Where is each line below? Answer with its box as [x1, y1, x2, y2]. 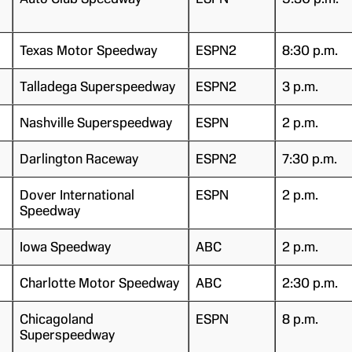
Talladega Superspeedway [19, 78, 175, 94]
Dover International [19, 186, 134, 203]
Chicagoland [19, 310, 93, 327]
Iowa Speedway [19, 238, 111, 255]
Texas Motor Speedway [19, 42, 157, 58]
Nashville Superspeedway [19, 114, 172, 130]
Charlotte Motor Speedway [19, 274, 179, 291]
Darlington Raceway [19, 150, 138, 167]
